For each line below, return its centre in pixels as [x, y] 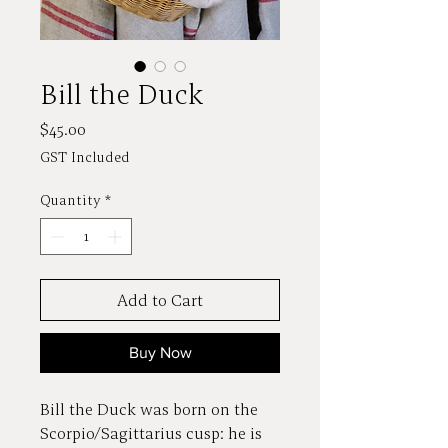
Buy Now [160, 352]
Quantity [70, 200]
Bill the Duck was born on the [149, 409]
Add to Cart [160, 300]
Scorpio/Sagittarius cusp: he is [151, 433]
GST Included [85, 157]
